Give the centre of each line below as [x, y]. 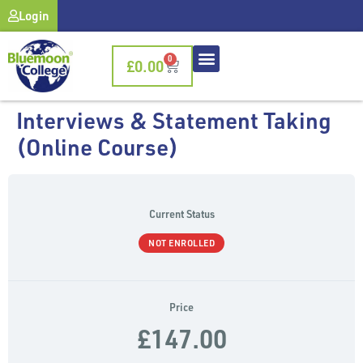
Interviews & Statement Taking [174, 120]
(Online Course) [97, 147]
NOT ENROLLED [181, 243]
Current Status [181, 214]
